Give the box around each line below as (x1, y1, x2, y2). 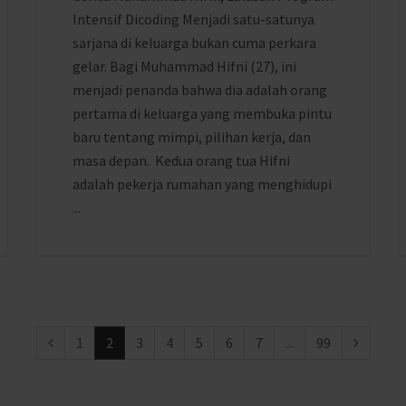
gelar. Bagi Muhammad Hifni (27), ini (72, 57, 296, 75)
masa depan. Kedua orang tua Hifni (72, 151, 290, 169)
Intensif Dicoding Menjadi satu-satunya (72, 10, 314, 28)
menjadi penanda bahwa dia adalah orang (72, 81, 327, 99)
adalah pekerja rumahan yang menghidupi (72, 175, 332, 193)
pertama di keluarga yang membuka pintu (72, 104, 332, 122)
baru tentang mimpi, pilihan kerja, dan (72, 128, 311, 146)
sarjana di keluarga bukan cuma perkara (72, 34, 316, 52)
